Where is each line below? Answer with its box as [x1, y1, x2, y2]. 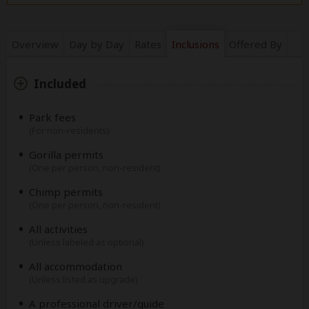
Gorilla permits [29, 148, 103, 161]
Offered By [229, 37, 283, 51]
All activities [29, 222, 88, 236]
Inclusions [171, 37, 219, 51]
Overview [11, 37, 59, 51]
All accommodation [29, 259, 122, 273]
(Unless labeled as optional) [29, 236, 144, 248]
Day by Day [68, 37, 124, 51]
